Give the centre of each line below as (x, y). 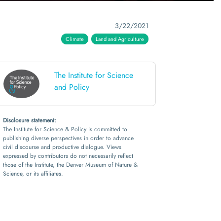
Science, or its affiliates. (33, 174)
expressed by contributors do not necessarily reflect (68, 156)
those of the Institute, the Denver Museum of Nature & (70, 165)
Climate (75, 39)
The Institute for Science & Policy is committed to (65, 129)
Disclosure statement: (30, 121)
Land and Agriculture (120, 39)
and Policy (72, 87)
